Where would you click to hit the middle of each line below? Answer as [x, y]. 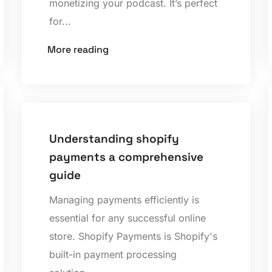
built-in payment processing [113, 254]
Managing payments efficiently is [124, 199]
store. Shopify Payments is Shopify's [133, 236]
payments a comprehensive [126, 157]
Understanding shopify [114, 138]
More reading [78, 49]
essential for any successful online [127, 218]
